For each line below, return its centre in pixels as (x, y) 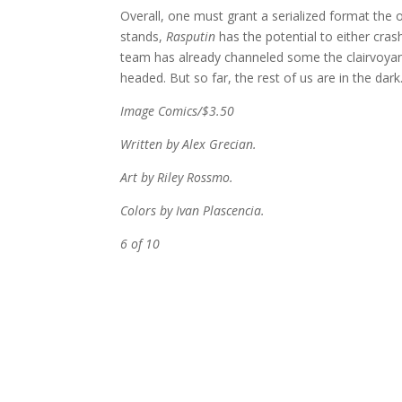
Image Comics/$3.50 (178, 111)
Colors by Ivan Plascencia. (193, 210)
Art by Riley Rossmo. (177, 177)
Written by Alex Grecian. (189, 144)
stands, (144, 36)
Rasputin (191, 36)
